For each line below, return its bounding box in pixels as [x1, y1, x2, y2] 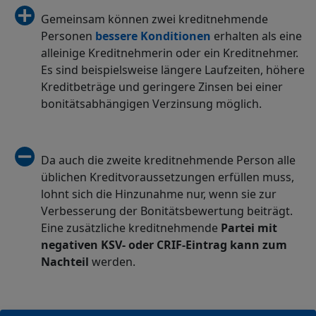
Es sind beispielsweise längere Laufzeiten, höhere [41, 61, 305, 78]
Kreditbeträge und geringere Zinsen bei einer [41, 78, 283, 95]
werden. [92, 253, 135, 269]
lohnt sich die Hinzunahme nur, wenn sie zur [41, 186, 276, 202]
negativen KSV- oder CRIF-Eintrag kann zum [41, 236, 287, 253]
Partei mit [221, 219, 277, 236]
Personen [41, 28, 95, 44]
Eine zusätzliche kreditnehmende [41, 219, 221, 236]
